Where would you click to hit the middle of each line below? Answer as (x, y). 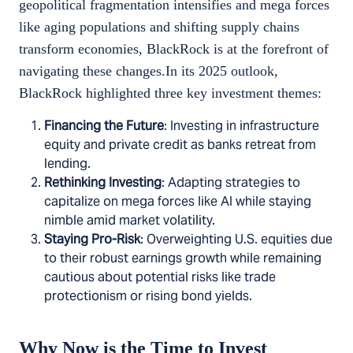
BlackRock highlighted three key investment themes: (170, 93)
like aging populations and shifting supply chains (159, 27)
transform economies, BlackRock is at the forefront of (174, 49)
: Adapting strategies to (231, 183)
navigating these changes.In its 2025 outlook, (149, 71)
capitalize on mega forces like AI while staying (178, 202)
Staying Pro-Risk (92, 240)
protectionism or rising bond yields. (148, 296)
